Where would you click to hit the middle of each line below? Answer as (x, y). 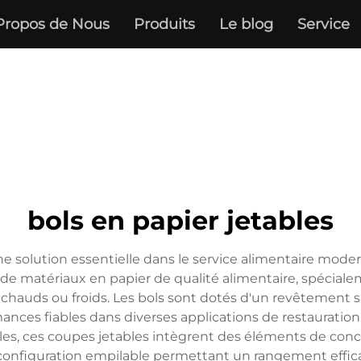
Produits (164, 24)
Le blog (246, 24)
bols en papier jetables (180, 220)
